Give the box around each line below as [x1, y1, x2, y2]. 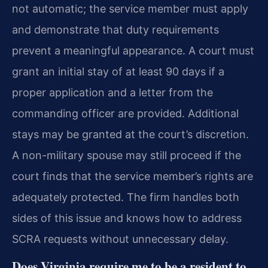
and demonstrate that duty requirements [12, 23, 219, 36]
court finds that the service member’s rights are [12, 170, 253, 183]
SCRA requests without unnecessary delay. [12, 233, 229, 246]
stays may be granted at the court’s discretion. [12, 128, 249, 141]
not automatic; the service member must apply [12, 2, 248, 16]
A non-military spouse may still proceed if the [12, 149, 241, 162]
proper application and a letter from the [12, 86, 213, 99]
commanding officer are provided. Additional [12, 107, 239, 120]
